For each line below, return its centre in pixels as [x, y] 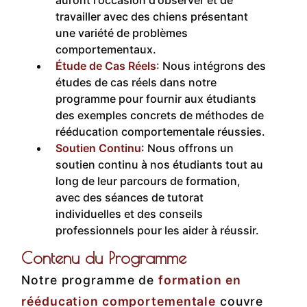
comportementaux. [106, 50]
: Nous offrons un [188, 148]
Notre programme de [90, 280]
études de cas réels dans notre [136, 83]
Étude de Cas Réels [106, 66]
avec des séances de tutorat [130, 198]
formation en [200, 280]
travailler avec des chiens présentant [152, 17]
